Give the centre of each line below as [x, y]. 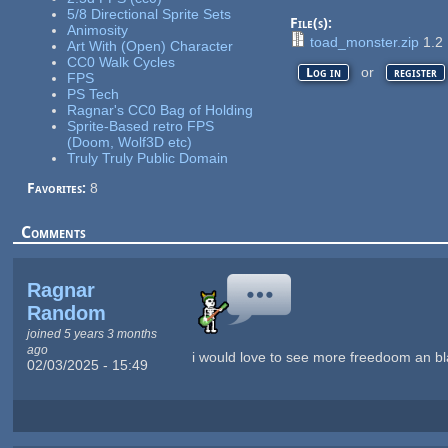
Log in [324, 72]
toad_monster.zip [364, 41]
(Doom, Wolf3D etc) [129, 141]
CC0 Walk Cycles [120, 61]
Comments [54, 232]
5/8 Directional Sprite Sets [148, 13]
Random [66, 312]
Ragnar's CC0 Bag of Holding [159, 109]
